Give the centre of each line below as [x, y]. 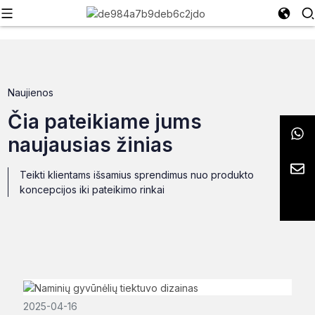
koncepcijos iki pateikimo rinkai [92, 189]
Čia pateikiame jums [105, 122]
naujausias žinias [91, 145]
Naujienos [31, 92]
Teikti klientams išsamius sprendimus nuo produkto [137, 175]
